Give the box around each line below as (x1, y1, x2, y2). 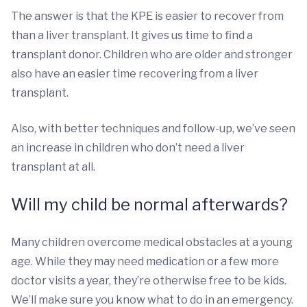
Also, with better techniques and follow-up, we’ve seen (11, 122, 295, 136)
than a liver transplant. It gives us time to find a (11, 29, 253, 42)
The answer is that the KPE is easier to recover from (11, 10, 284, 23)
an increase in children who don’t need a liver (11, 141, 245, 155)
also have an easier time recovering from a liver (11, 67, 258, 81)
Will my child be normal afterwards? (11, 195, 288, 215)
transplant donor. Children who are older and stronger (11, 48, 293, 62)
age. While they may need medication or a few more (11, 255, 279, 269)
